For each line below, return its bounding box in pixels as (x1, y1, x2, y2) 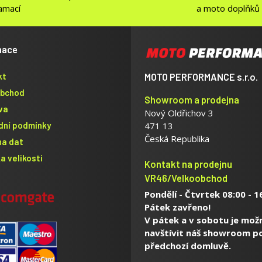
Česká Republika (144, 132, 210, 144)
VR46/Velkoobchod (144, 171, 228, 184)
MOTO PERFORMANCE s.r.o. (144, 70, 258, 82)
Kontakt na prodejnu (144, 157, 233, 170)
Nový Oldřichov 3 (144, 106, 214, 119)
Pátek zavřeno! (144, 201, 211, 213)
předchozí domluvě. (144, 239, 232, 251)
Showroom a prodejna (144, 93, 240, 105)
